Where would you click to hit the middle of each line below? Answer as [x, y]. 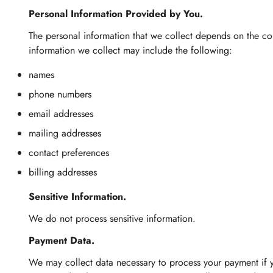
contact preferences [69, 153]
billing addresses [63, 172]
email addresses [61, 114]
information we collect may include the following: [130, 50]
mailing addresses [65, 133]
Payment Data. [62, 240]
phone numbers [60, 94]
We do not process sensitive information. [112, 218]
